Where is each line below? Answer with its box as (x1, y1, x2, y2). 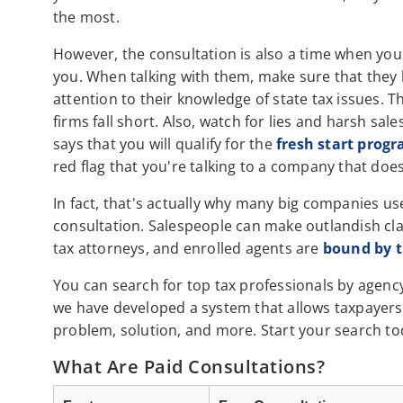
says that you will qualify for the (53, 134, 276, 155)
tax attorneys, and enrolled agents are (53, 238, 323, 259)
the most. (53, 7, 123, 28)
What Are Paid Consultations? (53, 354, 325, 380)
